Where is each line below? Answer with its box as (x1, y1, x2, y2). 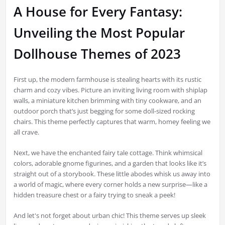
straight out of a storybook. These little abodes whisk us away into (13, 169, 210, 179)
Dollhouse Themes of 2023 (13, 45, 181, 63)
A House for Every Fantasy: (13, 3, 182, 21)
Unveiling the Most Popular (13, 24, 185, 42)
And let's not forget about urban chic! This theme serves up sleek (13, 211, 206, 220)
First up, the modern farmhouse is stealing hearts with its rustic (13, 75, 201, 84)
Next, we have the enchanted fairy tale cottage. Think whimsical (13, 148, 202, 158)
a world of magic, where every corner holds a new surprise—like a (13, 180, 207, 189)
